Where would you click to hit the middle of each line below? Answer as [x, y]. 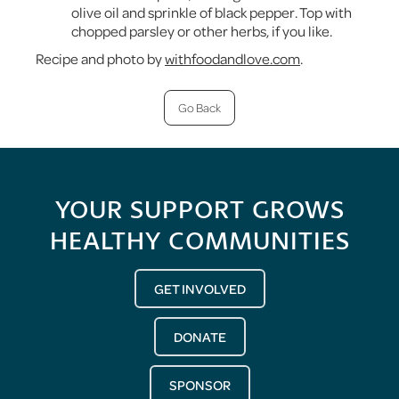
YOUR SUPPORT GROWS [199, 209]
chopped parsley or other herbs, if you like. [202, 30]
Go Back [199, 107]
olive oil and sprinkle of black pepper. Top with [212, 12]
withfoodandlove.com [232, 58]
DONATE [199, 336]
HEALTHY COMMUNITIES [199, 240]
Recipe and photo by [100, 58]
